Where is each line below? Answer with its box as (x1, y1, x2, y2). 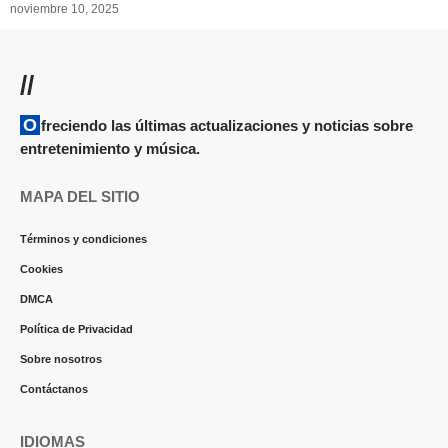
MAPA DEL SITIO (20, 188, 140, 205)
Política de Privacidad (20, 323, 133, 335)
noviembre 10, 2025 (10, 2, 119, 16)
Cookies (20, 263, 63, 275)
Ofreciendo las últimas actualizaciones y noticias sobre (23, 115, 37, 135)
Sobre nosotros (20, 353, 102, 365)
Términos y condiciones (20, 233, 147, 245)
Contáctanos (20, 383, 88, 395)
